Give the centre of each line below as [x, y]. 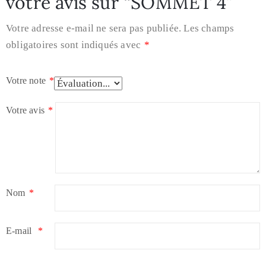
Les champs [209, 28]
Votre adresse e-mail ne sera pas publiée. [94, 28]
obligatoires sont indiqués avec [75, 45]
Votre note [27, 80]
